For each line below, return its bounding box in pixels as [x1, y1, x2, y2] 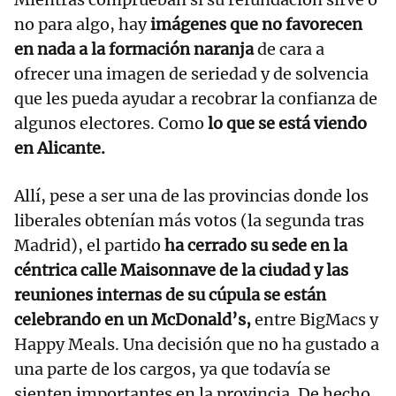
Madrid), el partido [14, 235, 161, 256]
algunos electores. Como [14, 113, 204, 134]
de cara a [254, 39, 324, 60]
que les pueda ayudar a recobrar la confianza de [14, 88, 377, 110]
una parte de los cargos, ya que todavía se [14, 359, 331, 380]
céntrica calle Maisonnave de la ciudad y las [14, 260, 348, 281]
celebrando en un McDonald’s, [14, 309, 251, 331]
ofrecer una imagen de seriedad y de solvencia [14, 64, 369, 85]
